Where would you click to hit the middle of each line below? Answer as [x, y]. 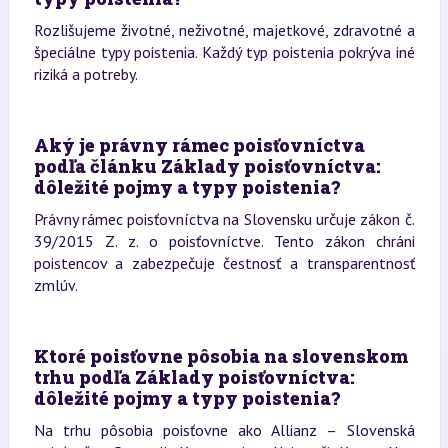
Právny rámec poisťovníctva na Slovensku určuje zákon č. [224, 219]
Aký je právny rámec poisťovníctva [199, 145]
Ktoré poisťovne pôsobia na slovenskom [220, 356]
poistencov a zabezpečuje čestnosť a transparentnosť [224, 263]
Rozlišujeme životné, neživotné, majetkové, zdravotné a [224, 30]
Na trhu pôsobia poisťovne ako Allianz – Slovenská [224, 430]
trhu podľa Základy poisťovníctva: [194, 377]
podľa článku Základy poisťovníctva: [207, 166]
